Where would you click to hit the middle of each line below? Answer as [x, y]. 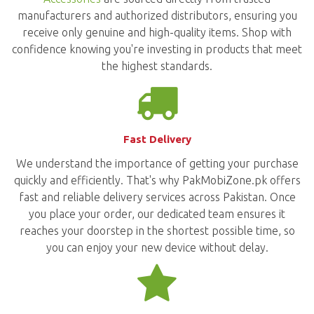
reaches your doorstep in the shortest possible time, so [157, 231]
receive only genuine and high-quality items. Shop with [157, 32]
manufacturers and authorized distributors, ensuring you [157, 15]
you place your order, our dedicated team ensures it [157, 214]
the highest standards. [157, 66]
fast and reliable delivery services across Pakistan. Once [157, 197]
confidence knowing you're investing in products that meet [157, 49]
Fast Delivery [157, 139]
